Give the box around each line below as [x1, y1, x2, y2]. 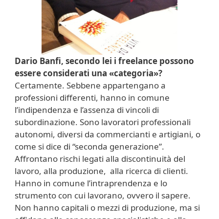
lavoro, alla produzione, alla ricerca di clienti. [15, 165, 188, 177]
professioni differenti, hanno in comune [15, 92, 170, 104]
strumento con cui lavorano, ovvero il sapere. [15, 190, 191, 201]
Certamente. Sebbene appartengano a [15, 80, 166, 91]
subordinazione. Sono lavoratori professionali [15, 116, 191, 128]
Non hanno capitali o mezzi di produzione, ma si [15, 202, 200, 214]
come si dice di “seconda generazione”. [15, 141, 164, 153]
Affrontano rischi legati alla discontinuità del [15, 153, 185, 165]
